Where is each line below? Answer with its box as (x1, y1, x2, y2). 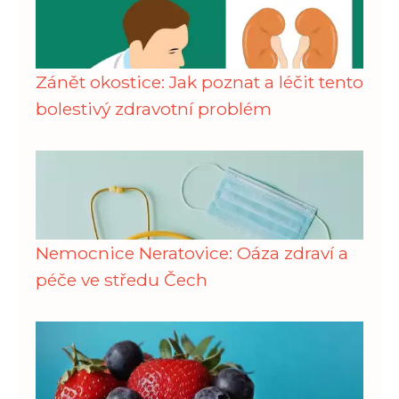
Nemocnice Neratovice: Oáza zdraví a (36, 242, 348, 264)
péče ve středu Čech (36, 269, 208, 290)
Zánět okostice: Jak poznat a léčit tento (36, 71, 363, 93)
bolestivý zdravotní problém (36, 98, 272, 119)
